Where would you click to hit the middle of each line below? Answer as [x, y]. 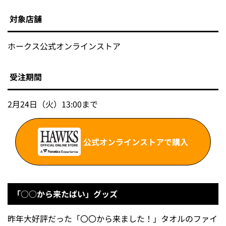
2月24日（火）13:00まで [53, 104]
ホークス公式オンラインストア [64, 46]
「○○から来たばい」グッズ [65, 193]
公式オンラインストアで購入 [135, 142]
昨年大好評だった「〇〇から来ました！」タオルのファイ [112, 218]
